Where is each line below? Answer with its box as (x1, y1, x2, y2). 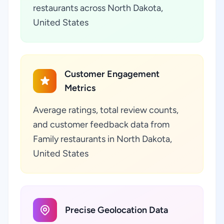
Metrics (64, 82, 96, 93)
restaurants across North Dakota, (33, 2, 163, 13)
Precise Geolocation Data (65, 204, 168, 215)
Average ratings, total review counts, (33, 104, 178, 115)
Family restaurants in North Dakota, (33, 133, 172, 144)
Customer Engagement (64, 68, 160, 79)
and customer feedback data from (33, 119, 169, 130)
